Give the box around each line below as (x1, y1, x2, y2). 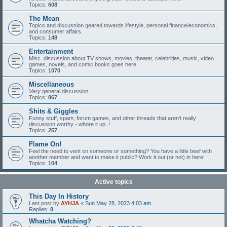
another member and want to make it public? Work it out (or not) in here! (29, 154, 205, 160)
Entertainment (29, 48, 73, 55)
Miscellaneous (29, 81, 74, 88)
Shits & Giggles (29, 107, 78, 115)
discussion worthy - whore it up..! (29, 121, 110, 127)
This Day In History (29, 193, 89, 200)
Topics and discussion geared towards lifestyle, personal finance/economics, (29, 22, 217, 28)
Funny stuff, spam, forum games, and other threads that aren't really (29, 115, 196, 121)
